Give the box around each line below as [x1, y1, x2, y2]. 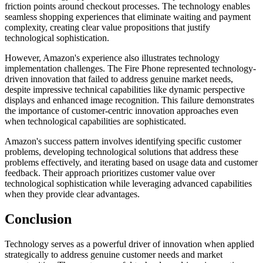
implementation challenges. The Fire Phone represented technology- [5, 63, 256, 74]
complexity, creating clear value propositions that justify [5, 22, 210, 33]
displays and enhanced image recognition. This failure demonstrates [5, 95, 254, 106]
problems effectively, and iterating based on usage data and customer [5, 157, 258, 168]
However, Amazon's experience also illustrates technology [5, 53, 220, 63]
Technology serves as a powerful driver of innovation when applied [5, 239, 254, 249]
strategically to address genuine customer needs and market [5, 249, 222, 260]
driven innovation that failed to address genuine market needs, [5, 74, 233, 85]
